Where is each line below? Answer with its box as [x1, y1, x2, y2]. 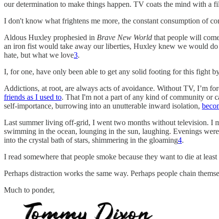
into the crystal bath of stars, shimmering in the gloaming [4, 135, 178, 144]
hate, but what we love [4, 50, 74, 59]
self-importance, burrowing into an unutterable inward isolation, [4, 101, 202, 110]
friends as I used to [4, 92, 62, 101]
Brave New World [97, 33, 154, 42]
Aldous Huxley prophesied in [4, 33, 97, 42]
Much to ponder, [4, 185, 55, 194]
